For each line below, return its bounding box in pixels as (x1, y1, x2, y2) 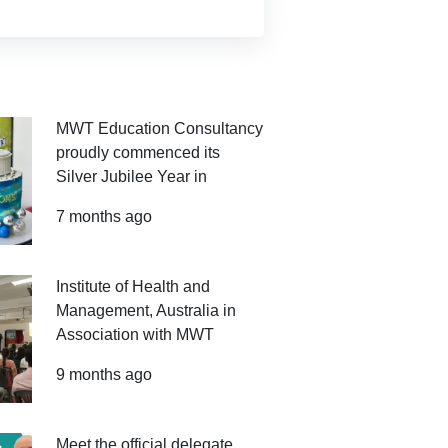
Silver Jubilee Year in (56, 168, 208, 185)
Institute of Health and (56, 278, 211, 295)
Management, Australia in (56, 302, 237, 319)
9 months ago (56, 366, 153, 383)
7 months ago (56, 208, 153, 225)
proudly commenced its (56, 144, 221, 161)
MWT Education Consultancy (56, 120, 264, 137)
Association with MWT (56, 326, 215, 343)
